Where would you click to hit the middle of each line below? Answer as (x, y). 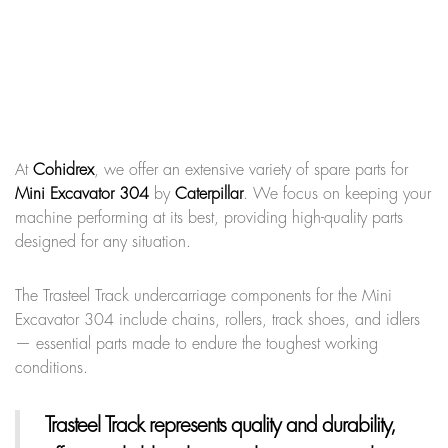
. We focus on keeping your (337, 193)
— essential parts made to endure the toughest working (196, 343)
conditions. (51, 367)
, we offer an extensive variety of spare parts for (251, 169)
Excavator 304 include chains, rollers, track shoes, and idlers (217, 319)
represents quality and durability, (269, 425)
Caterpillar (209, 193)
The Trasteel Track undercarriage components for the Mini (203, 295)
